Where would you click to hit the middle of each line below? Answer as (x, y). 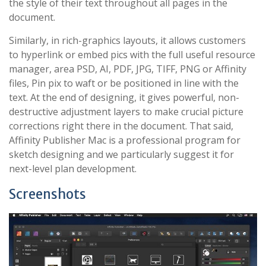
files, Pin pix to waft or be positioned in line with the (124, 83)
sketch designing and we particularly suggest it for (121, 154)
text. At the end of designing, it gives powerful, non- (124, 97)
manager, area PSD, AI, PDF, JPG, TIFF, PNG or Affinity (128, 69)
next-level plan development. (73, 169)
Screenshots (47, 194)
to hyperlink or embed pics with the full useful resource (132, 55)
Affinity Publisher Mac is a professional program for (125, 140)
